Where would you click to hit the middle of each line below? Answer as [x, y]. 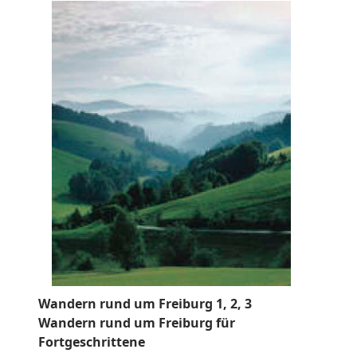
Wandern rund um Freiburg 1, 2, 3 [145, 304]
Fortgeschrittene [92, 342]
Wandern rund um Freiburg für [137, 323]
